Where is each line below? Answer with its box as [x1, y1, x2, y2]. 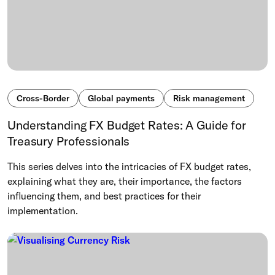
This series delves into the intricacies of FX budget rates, [7, 160, 251, 173]
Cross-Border [17, 93, 69, 104]
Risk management [173, 93, 245, 104]
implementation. [7, 204, 78, 217]
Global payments [88, 93, 155, 104]
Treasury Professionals [7, 133, 130, 149]
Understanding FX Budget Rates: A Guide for [7, 117, 246, 133]
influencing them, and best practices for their [7, 190, 201, 203]
